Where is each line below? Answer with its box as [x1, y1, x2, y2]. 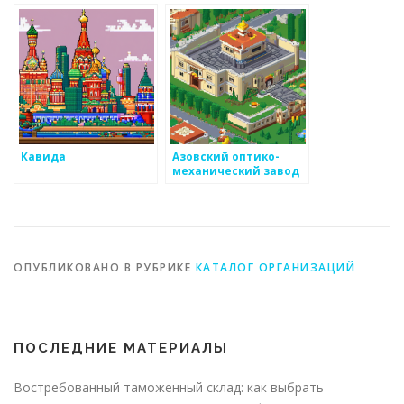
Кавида [21, 148, 66, 163]
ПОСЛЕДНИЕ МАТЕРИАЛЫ [14, 339, 228, 356]
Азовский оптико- [172, 148, 280, 163]
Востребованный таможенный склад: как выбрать [14, 378, 324, 396]
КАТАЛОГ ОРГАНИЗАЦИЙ [195, 259, 355, 275]
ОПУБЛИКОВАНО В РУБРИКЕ [14, 259, 196, 275]
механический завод [172, 162, 299, 178]
